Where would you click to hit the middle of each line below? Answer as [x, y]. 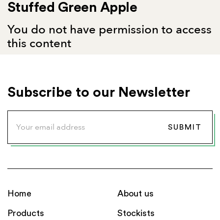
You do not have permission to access [110, 30]
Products [26, 213]
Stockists [136, 213]
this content [39, 43]
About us [136, 193]
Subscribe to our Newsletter [99, 92]
